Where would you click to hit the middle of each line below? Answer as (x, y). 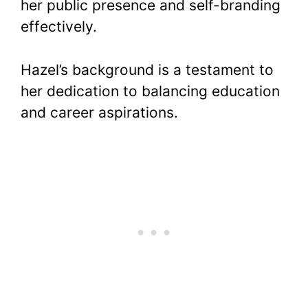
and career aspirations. (99, 112)
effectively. (59, 27)
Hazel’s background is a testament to (147, 69)
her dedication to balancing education (150, 91)
